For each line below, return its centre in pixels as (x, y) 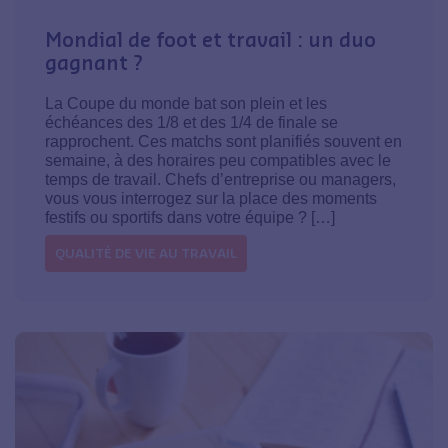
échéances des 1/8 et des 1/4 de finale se (191, 122)
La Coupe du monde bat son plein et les (186, 103)
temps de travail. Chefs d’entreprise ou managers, (220, 179)
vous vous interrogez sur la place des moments (211, 198)
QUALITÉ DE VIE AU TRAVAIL (146, 252)
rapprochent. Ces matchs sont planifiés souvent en (223, 141)
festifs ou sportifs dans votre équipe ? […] (190, 217)
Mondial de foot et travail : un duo (210, 38)
